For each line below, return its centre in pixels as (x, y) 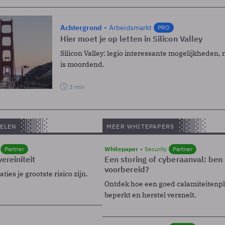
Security (156, 149)
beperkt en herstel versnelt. (150, 195)
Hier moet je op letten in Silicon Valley (132, 38)
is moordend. (82, 64)
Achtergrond (81, 27)
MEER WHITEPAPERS (141, 126)
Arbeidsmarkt (130, 27)
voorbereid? (127, 169)
